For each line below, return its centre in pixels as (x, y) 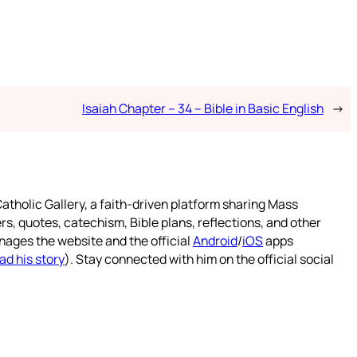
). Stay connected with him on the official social (199, 259)
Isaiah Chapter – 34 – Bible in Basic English (202, 109)
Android (215, 241)
